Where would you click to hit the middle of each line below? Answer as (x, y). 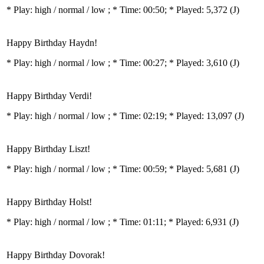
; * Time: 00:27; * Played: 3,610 (169, 63)
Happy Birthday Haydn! (52, 43)
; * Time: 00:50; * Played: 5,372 (169, 10)
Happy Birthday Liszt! (48, 149)
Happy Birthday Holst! (49, 202)
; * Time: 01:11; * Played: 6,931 (169, 222)
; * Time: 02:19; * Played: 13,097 (171, 116)
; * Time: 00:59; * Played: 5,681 (169, 169)
